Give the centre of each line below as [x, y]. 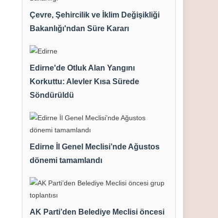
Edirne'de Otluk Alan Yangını [82, 68]
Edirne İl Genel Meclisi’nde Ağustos [95, 147]
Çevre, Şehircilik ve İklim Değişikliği [95, 15]
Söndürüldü [52, 95]
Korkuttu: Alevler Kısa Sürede [85, 82]
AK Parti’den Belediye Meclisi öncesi [97, 212]
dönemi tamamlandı [66, 160]
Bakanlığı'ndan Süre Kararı [80, 28]
